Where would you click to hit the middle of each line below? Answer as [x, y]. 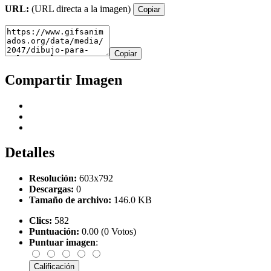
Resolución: [53, 178]
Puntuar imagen [62, 243]
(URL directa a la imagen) [81, 8]
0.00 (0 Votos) [108, 232]
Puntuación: [54, 232]
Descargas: [51, 189]
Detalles [30, 153]
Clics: [41, 221]
